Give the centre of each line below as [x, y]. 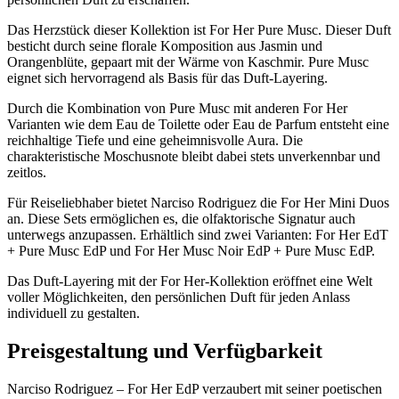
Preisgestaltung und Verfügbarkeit [165, 350]
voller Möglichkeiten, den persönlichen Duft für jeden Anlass [179, 297]
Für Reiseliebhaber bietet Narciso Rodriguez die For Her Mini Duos [198, 202]
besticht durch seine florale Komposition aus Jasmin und [165, 45]
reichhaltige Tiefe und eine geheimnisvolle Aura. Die [155, 140]
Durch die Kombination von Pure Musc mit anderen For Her [177, 108]
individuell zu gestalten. [73, 313]
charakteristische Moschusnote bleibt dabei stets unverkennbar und [194, 156]
